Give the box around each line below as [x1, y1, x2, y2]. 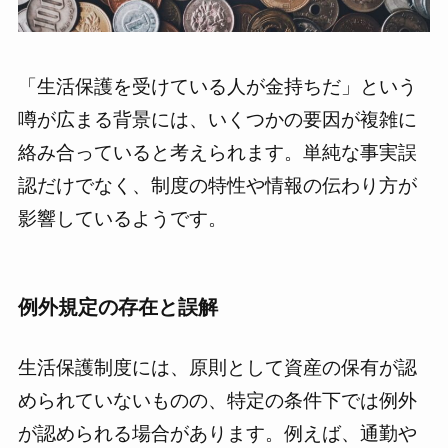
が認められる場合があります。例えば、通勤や [17, 422, 417, 444]
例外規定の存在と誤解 [17, 295, 218, 318]
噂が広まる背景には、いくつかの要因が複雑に [17, 108, 417, 130]
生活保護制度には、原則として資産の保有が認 [17, 356, 417, 378]
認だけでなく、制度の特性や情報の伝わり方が [17, 174, 417, 196]
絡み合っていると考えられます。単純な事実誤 [17, 141, 417, 163]
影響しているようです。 [17, 207, 227, 229]
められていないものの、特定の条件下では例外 [17, 389, 417, 411]
